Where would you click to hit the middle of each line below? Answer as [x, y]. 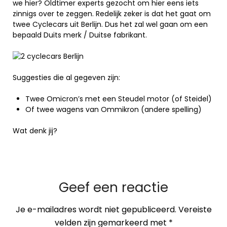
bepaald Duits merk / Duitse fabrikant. [80, 35]
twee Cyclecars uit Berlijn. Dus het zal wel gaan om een [110, 24]
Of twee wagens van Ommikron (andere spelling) [113, 109]
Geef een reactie [113, 187]
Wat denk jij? [35, 131]
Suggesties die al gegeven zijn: [66, 78]
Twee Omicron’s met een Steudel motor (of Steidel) [119, 99]
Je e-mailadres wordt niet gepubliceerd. [96, 210]
